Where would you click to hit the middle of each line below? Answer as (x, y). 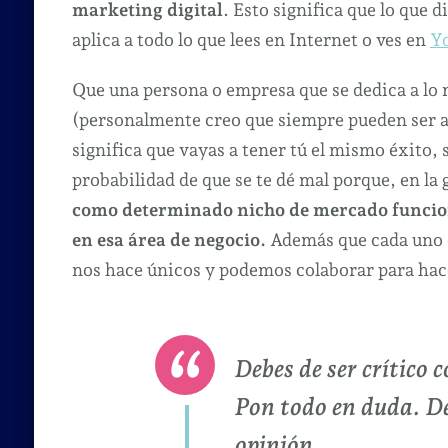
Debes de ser (295, 368)
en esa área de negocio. (168, 239)
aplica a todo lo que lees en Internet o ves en (250, 39)
